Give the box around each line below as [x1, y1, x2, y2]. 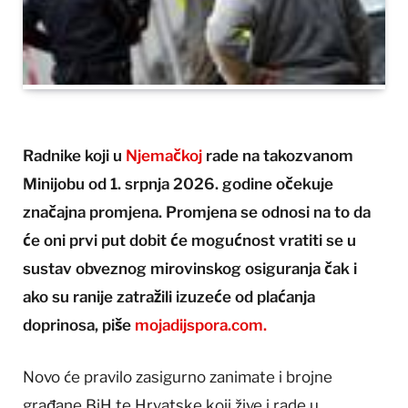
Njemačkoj [126, 147, 206, 166]
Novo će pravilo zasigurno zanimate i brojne [23, 368, 332, 387]
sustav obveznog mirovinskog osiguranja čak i [23, 260, 357, 279]
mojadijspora [131, 316, 228, 335]
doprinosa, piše [23, 316, 131, 335]
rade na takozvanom [206, 147, 353, 166]
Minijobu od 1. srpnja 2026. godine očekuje [23, 175, 333, 194]
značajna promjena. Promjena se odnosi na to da [23, 203, 371, 222]
